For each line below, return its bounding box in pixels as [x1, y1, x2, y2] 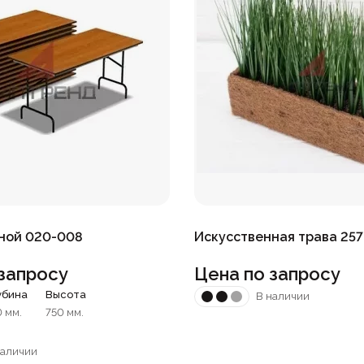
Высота [45, 288, 87, 301]
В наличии [256, 290, 310, 303]
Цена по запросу [194, 262, 340, 284]
